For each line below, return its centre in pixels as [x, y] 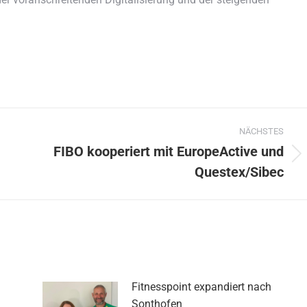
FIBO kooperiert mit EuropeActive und [169, 151]
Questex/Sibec [239, 172]
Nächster [66, 161]
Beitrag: [63, 178]
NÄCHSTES [261, 131]
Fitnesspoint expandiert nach [201, 286]
